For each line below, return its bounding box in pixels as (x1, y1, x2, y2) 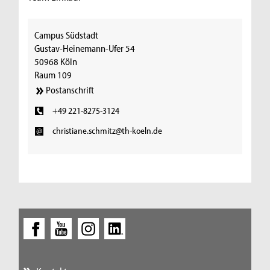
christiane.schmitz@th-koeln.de (52, 125, 162, 137)
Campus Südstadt (34, 28, 99, 41)
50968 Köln (34, 55, 78, 67)
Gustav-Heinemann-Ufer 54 (34, 42, 136, 54)
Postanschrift (46, 84, 95, 96)
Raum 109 (34, 68, 72, 81)
